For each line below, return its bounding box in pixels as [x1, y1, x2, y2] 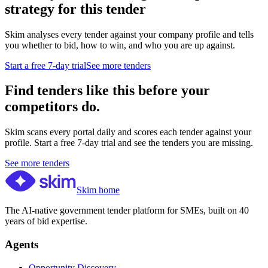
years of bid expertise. [5, 216, 87, 227]
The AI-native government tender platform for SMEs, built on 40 [5, 205, 249, 216]
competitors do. [5, 99, 100, 115]
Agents [5, 238, 38, 251]
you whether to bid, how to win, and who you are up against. [5, 39, 235, 50]
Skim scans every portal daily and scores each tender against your [5, 127, 251, 138]
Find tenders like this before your [5, 83, 210, 99]
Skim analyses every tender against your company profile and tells [5, 29, 254, 39]
